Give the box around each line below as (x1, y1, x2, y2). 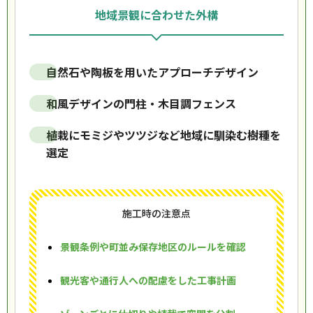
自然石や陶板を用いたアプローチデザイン (46, 64, 259, 80)
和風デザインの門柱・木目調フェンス (46, 95, 236, 112)
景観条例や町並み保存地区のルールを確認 (60, 240, 246, 254)
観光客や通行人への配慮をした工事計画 (60, 273, 236, 287)
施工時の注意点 (122, 206, 191, 220)
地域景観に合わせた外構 (95, 6, 218, 23)
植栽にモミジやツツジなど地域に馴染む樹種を (46, 126, 281, 143)
